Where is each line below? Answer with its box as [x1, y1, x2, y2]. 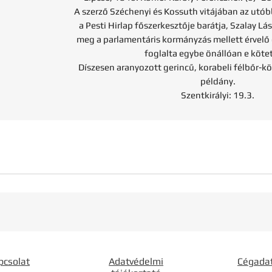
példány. [200, 76, 236, 86]
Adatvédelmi [109, 256, 163, 267]
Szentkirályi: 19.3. [181, 90, 254, 100]
